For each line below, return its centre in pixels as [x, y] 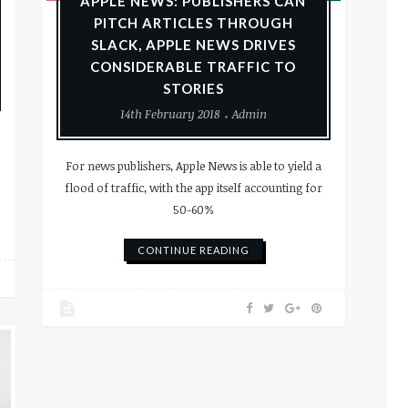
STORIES [193, 89]
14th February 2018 [170, 114]
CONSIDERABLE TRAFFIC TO [194, 67]
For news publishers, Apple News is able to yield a [193, 166]
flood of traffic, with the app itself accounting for [193, 188]
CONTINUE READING [193, 250]
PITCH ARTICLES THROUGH [193, 23]
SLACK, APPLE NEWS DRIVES [193, 45]
